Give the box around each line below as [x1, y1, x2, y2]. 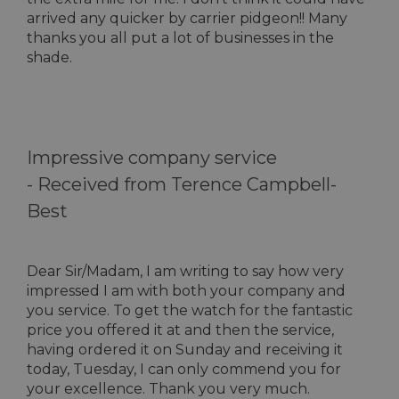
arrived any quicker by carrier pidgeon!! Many [27, 10, 347, 27]
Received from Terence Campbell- [37, 174, 337, 195]
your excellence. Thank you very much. [27, 380, 310, 397]
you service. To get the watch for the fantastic [27, 302, 353, 319]
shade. [27, 49, 72, 66]
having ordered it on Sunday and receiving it [27, 341, 343, 358]
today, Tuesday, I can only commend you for [27, 361, 341, 378]
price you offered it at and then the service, [27, 322, 334, 338]
